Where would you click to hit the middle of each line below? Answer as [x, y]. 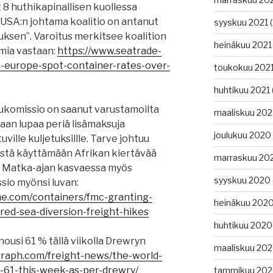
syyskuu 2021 [241, 23]
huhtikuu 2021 [242, 90]
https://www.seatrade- [109, 51]
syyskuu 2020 [242, 180]
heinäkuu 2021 [243, 45]
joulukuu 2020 [242, 135]
